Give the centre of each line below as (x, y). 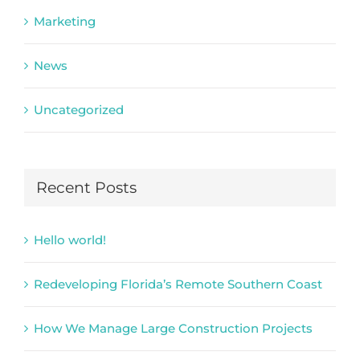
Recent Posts (86, 187)
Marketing (65, 21)
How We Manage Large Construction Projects (173, 329)
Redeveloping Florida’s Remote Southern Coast (178, 284)
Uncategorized (79, 109)
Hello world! (70, 240)
